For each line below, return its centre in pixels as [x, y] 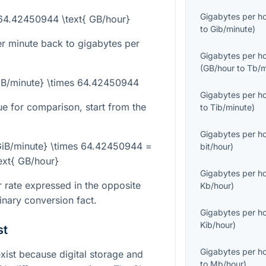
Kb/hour [216, 186]
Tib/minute [231, 107]
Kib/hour [217, 225]
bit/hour [216, 147]
